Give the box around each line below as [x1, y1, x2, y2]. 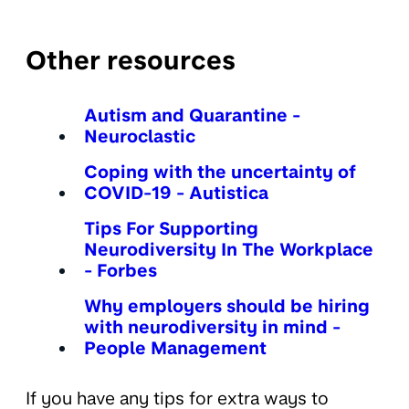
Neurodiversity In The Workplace [84, 238, 373, 260]
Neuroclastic [84, 125, 195, 147]
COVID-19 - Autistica [84, 182, 268, 204]
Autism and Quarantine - [84, 104, 300, 126]
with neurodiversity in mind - [84, 316, 341, 338]
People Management [84, 337, 267, 359]
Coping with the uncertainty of [84, 161, 356, 183]
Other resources [26, 45, 236, 77]
